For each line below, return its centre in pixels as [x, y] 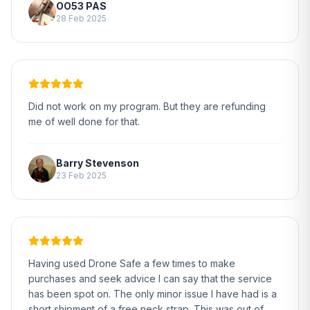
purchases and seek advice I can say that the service [150, 279]
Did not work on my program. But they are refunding [147, 106]
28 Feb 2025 [81, 18]
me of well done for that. [84, 121]
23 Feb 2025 [81, 175]
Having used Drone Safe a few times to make [132, 263]
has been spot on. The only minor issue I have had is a [153, 294]
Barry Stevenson [98, 163]
